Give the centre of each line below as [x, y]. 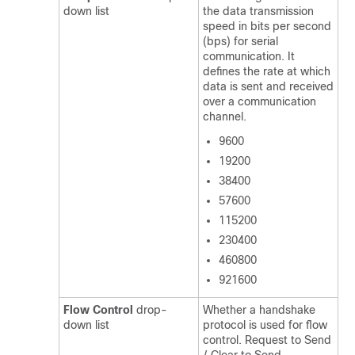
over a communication [260, 101]
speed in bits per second [267, 26]
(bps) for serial [240, 41]
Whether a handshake [259, 310]
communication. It [249, 56]
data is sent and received [268, 86]
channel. [225, 116]
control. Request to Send [267, 340]
